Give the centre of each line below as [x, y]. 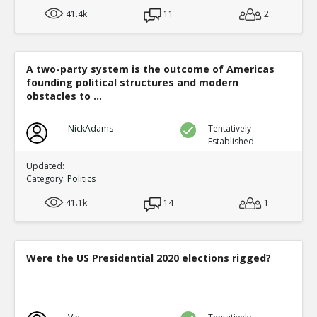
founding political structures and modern [132, 82]
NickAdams [90, 128]
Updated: [45, 166]
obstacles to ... [64, 96]
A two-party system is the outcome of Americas [150, 69]
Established [231, 141]
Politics [81, 178]
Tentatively [230, 128]
